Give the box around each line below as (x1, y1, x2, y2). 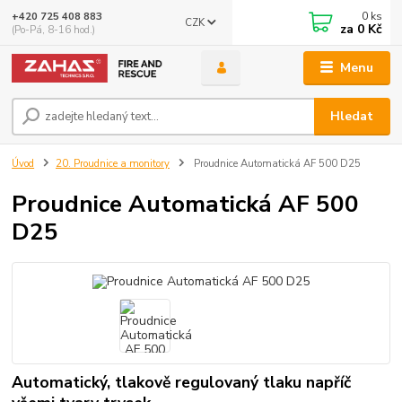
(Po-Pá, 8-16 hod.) (12, 22, 96, 37)
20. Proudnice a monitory (56, 157, 170, 171)
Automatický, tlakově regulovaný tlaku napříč (12, 371, 352, 393)
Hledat (330, 108, 374, 126)
